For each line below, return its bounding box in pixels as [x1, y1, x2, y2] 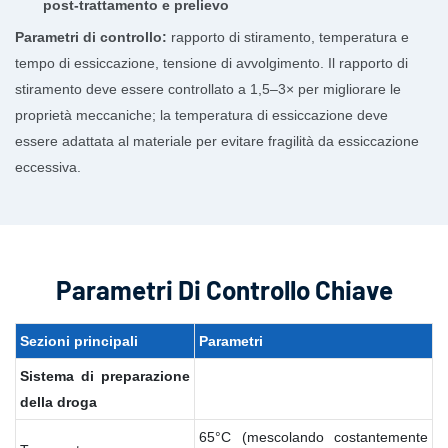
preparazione [101, 367, 190, 384]
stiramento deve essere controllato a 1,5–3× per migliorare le [15, 81, 401, 98]
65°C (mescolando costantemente [199, 428, 428, 445]
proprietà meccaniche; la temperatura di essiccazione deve [15, 107, 388, 124]
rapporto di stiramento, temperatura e [167, 29, 409, 46]
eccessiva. [15, 159, 81, 176]
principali [74, 332, 138, 349]
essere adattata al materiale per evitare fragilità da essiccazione [15, 133, 419, 150]
